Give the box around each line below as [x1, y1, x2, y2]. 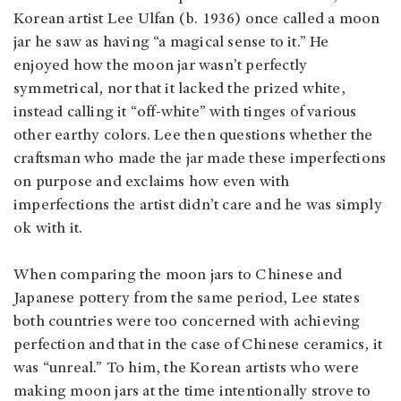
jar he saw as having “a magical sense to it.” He [13, 34, 329, 51]
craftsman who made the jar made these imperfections [13, 150, 387, 167]
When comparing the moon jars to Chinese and [13, 267, 343, 284]
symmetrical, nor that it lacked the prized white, [13, 81, 346, 98]
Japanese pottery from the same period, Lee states [13, 290, 360, 307]
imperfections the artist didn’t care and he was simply [13, 197, 382, 214]
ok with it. [13, 220, 87, 237]
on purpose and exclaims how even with [13, 174, 290, 191]
